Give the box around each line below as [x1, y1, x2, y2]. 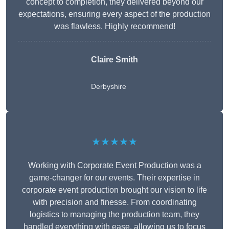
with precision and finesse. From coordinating [32, 198, 197, 207]
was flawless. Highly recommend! [54, 22, 175, 31]
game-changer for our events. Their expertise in [29, 173, 200, 182]
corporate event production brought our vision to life [22, 186, 207, 195]
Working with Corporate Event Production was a [28, 161, 201, 170]
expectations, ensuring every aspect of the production [18, 10, 211, 19]
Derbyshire [91, 82, 126, 91]
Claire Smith [91, 55, 138, 64]
